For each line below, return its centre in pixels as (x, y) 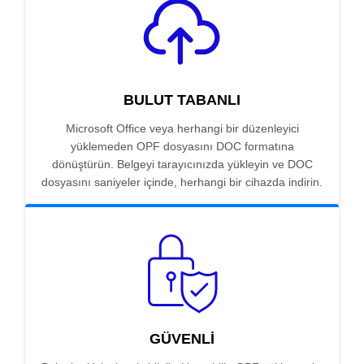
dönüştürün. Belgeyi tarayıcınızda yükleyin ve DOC (182, 165)
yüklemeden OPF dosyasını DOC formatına (182, 147)
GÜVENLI (182, 339)
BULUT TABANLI (182, 100)
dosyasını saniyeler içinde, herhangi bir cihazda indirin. (182, 182)
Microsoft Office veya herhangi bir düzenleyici (182, 129)
